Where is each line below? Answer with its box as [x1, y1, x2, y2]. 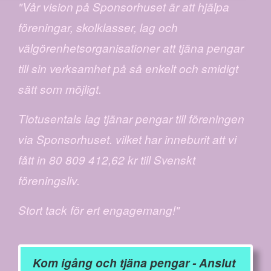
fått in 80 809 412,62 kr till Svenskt [18, 152, 195, 168]
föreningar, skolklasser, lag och [18, 19, 178, 35]
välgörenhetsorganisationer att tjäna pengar [18, 40, 244, 56]
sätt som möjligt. [18, 81, 102, 97]
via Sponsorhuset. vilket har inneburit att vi [18, 131, 237, 147]
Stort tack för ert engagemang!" [18, 202, 180, 218]
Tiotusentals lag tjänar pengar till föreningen [18, 111, 244, 126]
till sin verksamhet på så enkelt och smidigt [18, 60, 238, 76]
